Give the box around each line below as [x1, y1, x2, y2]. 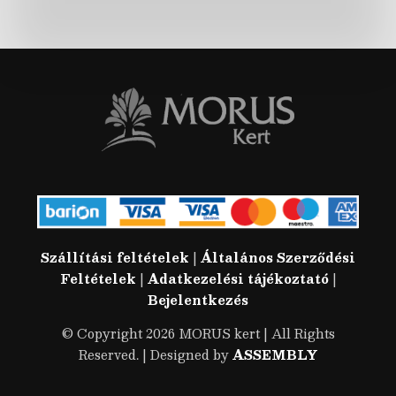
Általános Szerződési [201, 247, 355, 269]
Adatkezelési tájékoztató [147, 268, 329, 290]
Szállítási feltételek [41, 247, 189, 269]
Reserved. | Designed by [79, 344, 232, 366]
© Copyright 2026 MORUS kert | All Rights [61, 323, 335, 345]
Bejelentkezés [148, 289, 248, 311]
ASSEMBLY [232, 344, 317, 366]
